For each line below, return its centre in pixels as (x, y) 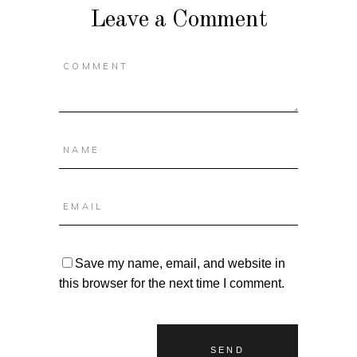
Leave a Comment (178, 20)
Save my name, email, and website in (180, 263)
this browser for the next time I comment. (172, 283)
